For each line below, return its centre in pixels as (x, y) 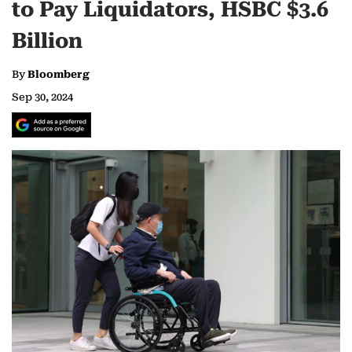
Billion (47, 41)
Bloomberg (59, 75)
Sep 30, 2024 (42, 97)
